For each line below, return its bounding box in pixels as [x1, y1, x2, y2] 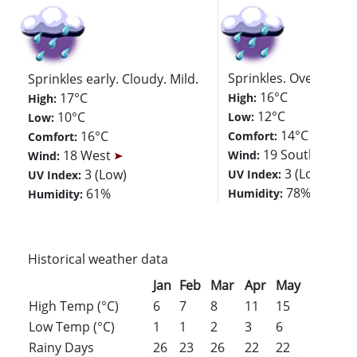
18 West [63, 146, 115, 164]
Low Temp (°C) [29, 317, 116, 335]
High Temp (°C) [29, 296, 120, 315]
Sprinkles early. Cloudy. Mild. [28, 69, 199, 88]
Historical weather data [28, 249, 169, 268]
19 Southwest [263, 146, 348, 164]
